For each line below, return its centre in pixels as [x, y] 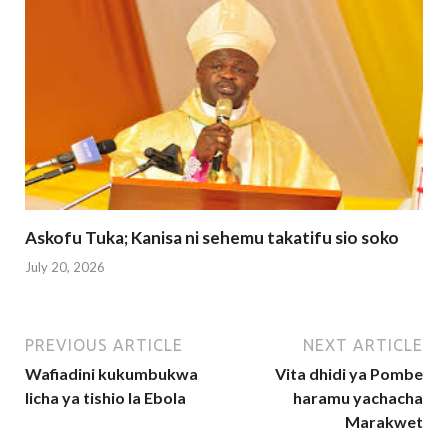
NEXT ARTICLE [363, 344]
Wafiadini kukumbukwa [111, 373]
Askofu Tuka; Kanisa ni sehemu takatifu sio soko [212, 238]
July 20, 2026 [65, 266]
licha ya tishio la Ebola [105, 397]
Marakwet [384, 421]
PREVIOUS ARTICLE [104, 344]
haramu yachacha [358, 397]
